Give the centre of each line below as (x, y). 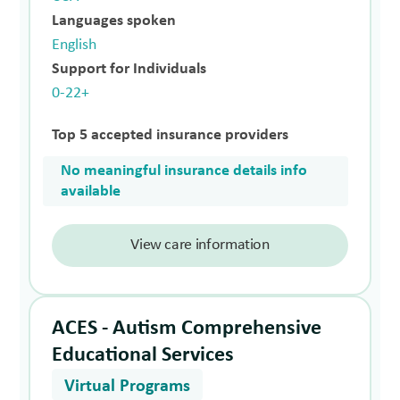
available (91, 191)
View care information (200, 245)
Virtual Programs (128, 386)
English (75, 45)
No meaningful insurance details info (184, 171)
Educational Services (143, 355)
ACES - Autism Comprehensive (187, 328)
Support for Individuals (129, 69)
